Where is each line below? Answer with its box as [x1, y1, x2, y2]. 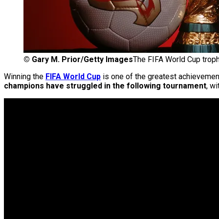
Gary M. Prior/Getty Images [32, 55, 133, 65]
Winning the [4, 72, 45, 82]
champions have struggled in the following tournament [4, 81, 206, 91]
